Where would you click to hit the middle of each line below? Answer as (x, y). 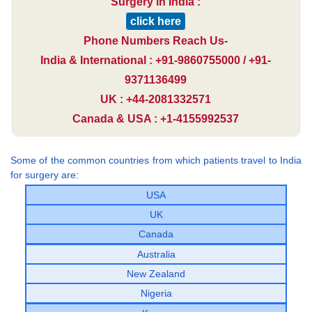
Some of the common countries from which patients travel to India (156, 160)
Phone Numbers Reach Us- (156, 40)
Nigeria (156, 293)
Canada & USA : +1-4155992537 (156, 118)
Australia (156, 254)
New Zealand (156, 273)
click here (156, 21)
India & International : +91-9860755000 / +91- (156, 60)
